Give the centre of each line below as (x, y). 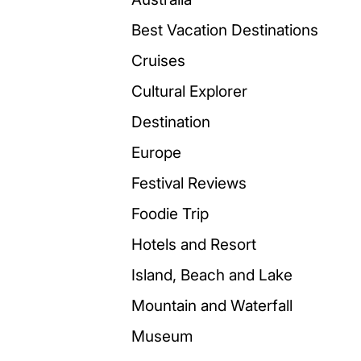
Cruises (158, 60)
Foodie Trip (170, 214)
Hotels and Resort (194, 244)
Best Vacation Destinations (225, 30)
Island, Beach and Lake (212, 275)
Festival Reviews (189, 183)
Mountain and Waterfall (212, 305)
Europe (156, 152)
